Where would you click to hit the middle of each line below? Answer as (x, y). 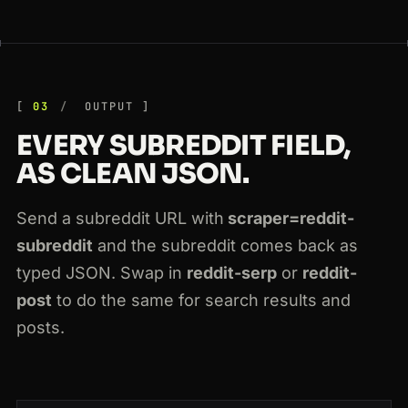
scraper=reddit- (289, 219)
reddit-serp (232, 273)
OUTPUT (105, 107)
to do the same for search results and (201, 301)
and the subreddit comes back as (225, 246)
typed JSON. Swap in (102, 273)
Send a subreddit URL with (120, 219)
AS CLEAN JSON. (133, 174)
